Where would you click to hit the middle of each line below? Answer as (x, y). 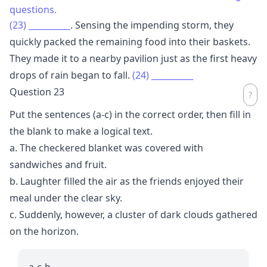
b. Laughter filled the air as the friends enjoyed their (127, 181)
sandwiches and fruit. (58, 164)
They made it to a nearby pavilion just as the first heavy (133, 58)
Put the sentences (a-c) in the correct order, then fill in (130, 114)
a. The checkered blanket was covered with (106, 148)
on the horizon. (44, 231)
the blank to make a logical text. (81, 131)
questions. (33, 9)
